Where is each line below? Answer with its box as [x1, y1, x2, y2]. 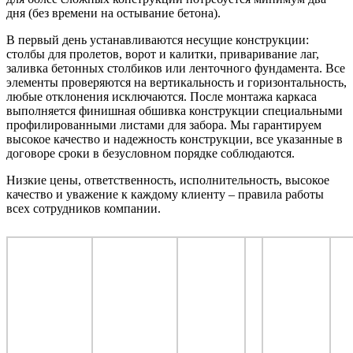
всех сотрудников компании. [6, 201, 161, 215]
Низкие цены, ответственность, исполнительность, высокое [6, 173, 329, 187]
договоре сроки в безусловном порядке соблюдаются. [6, 146, 295, 160]
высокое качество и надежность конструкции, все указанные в [6, 132, 343, 146]
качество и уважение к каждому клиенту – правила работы [6, 187, 324, 201]
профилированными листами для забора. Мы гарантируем [6, 117, 321, 132]
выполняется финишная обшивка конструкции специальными [6, 103, 343, 117]
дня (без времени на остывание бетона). [6, 6, 221, 20]
